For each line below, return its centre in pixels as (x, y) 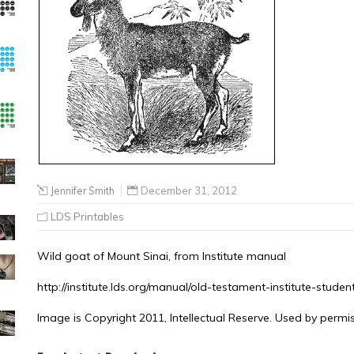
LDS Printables (87, 217)
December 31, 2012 (189, 190)
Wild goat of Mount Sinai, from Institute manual (162, 256)
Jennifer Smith (83, 190)
